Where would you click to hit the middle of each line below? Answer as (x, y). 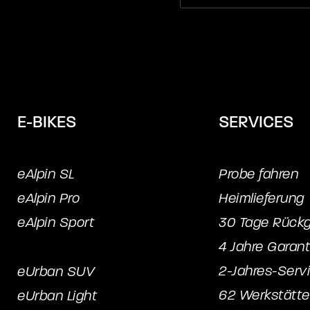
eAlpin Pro (48, 198)
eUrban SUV (56, 272)
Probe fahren (258, 174)
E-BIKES (47, 122)
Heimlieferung (262, 198)
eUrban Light (57, 296)
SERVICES (256, 122)
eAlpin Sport (56, 222)
